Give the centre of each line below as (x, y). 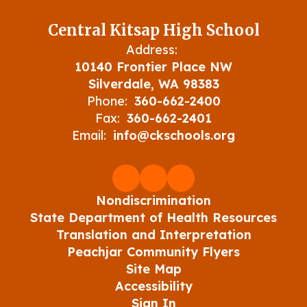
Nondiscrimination (153, 200)
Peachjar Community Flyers (153, 252)
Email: (89, 135)
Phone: (107, 101)
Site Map (153, 269)
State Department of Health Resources (153, 218)
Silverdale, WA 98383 (153, 84)
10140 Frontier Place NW (153, 67)
